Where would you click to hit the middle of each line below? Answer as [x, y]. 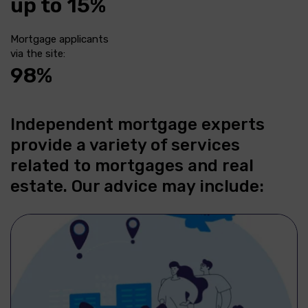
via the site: [38, 53]
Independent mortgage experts [137, 124]
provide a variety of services [125, 145]
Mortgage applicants [59, 39]
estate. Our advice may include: [137, 186]
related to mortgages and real [132, 165]
